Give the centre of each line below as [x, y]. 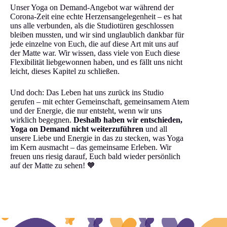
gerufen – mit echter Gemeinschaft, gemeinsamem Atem [100, 101]
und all [155, 129]
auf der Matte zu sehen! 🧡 [53, 165]
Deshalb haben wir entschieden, [128, 120]
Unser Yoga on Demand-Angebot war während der [92, 7]
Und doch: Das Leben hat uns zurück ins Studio [87, 92]
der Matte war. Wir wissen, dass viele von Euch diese [95, 53]
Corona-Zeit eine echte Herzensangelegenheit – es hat [96, 16]
